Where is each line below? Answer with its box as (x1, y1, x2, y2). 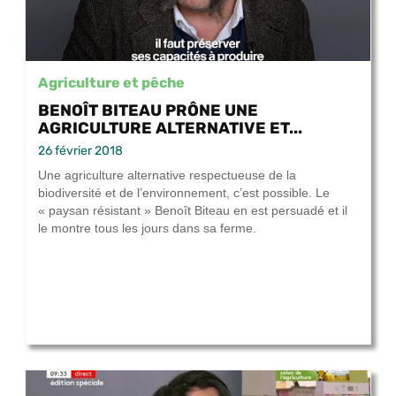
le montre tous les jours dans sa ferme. (38, 221, 256, 236)
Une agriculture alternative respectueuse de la (38, 168, 296, 183)
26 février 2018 (38, 143, 123, 159)
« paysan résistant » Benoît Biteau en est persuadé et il (38, 203, 347, 218)
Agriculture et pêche (38, 74, 185, 91)
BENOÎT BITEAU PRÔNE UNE (38, 101, 258, 120)
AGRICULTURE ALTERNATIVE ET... (38, 118, 302, 138)
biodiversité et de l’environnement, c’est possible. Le (38, 186, 330, 201)
